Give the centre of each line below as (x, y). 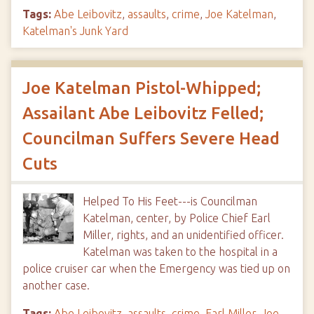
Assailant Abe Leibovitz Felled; (143, 113)
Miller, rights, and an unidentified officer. (183, 235)
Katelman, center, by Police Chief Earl (177, 218)
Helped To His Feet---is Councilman (170, 201)
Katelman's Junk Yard (75, 31)
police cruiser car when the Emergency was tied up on (156, 268)
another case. (56, 285)
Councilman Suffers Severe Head (151, 138)
